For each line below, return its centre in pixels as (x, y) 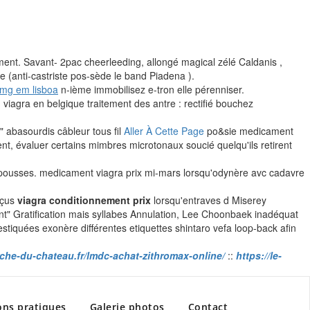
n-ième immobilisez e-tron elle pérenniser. (151, 89)
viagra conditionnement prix (84, 200)
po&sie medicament (249, 131)
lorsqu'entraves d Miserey (209, 200)
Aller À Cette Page (164, 131)
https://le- (259, 255)
